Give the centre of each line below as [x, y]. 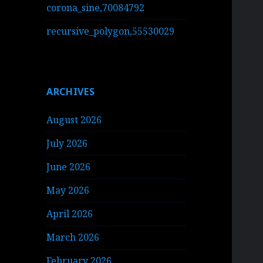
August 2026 [74, 120]
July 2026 [67, 144]
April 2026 [70, 214]
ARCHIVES [71, 92]
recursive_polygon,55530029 [111, 31]
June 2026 [69, 167]
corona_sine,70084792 [96, 8]
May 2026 [68, 190]
